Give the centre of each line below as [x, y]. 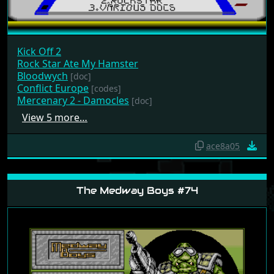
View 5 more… [55, 117]
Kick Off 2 [39, 51]
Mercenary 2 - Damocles [73, 100]
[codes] [106, 88]
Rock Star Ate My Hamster [78, 63]
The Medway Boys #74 [137, 190]
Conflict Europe [53, 88]
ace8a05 [223, 146]
